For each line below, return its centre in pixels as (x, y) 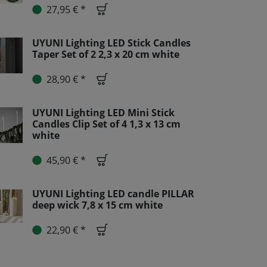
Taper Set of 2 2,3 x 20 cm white (106, 54)
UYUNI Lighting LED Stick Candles (111, 43)
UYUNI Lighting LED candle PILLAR (113, 194)
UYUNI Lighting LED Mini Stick (103, 113)
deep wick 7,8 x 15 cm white (97, 205)
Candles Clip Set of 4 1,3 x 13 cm (106, 124)
